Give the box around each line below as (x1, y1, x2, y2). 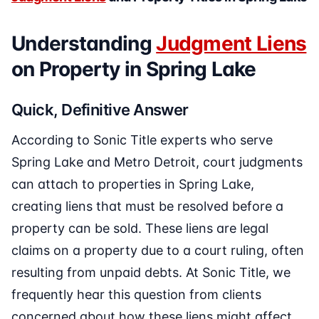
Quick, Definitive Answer (11, 100, 189, 120)
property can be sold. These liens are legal (11, 221, 268, 236)
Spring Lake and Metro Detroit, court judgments (11, 155, 303, 170)
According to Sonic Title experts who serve (11, 132, 273, 148)
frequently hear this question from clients (11, 287, 261, 303)
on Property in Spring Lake (11, 57, 256, 82)
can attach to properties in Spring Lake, (11, 177, 254, 192)
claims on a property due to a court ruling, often (11, 243, 304, 258)
